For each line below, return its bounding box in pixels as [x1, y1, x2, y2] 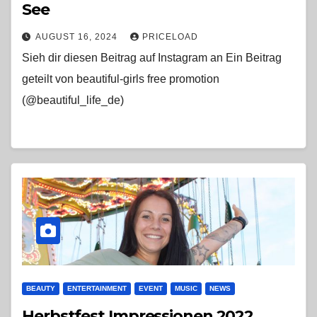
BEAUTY [26, 284, 55, 292]
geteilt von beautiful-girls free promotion [22, 73, 219, 85]
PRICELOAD [142, 32, 198, 42]
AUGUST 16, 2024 [35, 32, 120, 42]
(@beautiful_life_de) [22, 94, 124, 106]
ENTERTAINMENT [67, 284, 127, 292]
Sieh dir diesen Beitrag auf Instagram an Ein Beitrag [22, 52, 282, 64]
